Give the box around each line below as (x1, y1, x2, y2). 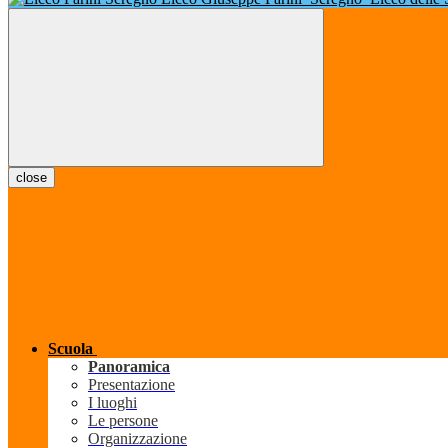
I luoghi (88, 394, 137, 412)
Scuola (48, 340, 93, 358)
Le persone (88, 412, 158, 430)
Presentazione (88, 376, 175, 394)
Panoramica (88, 358, 170, 376)
